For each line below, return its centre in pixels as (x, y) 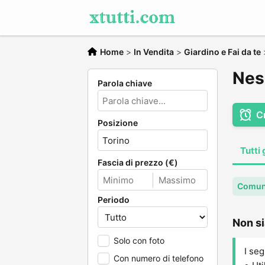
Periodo (114, 200)
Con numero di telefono (159, 258)
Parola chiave (125, 83)
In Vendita (154, 52)
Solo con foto (139, 240)
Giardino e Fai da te (222, 52)
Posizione (118, 123)
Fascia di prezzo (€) (138, 162)
